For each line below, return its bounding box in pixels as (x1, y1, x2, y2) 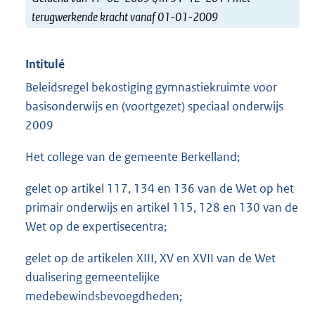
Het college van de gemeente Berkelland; (25, 149, 240, 165)
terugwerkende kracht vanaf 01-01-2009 (32, 8, 218, 25)
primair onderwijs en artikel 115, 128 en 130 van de (25, 200, 298, 216)
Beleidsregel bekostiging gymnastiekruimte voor (25, 79, 277, 96)
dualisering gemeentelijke (25, 269, 160, 285)
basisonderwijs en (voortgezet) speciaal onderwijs (25, 98, 283, 115)
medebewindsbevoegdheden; (25, 288, 182, 304)
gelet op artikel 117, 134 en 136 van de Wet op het (25, 181, 294, 197)
